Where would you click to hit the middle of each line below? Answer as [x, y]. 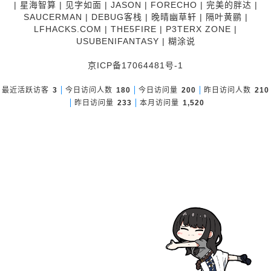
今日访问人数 [89, 90]
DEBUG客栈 [116, 17]
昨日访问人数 [227, 90]
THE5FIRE [134, 29]
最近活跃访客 [25, 90]
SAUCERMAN [53, 17]
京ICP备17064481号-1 [135, 65]
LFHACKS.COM [68, 29]
